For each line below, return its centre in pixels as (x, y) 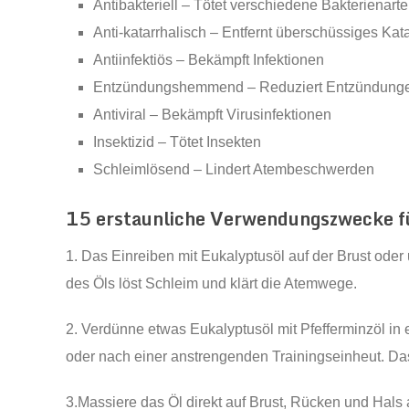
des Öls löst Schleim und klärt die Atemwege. (211, 284)
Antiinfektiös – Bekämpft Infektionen (209, 60)
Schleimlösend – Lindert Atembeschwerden (234, 169)
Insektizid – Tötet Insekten (178, 142)
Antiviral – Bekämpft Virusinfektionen (213, 115)
